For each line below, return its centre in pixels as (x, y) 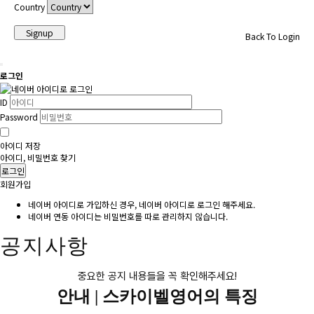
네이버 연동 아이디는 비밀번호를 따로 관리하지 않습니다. (128, 217)
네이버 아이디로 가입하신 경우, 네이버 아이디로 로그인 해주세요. (142, 205)
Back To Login (273, 36)
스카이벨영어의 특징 (180, 297)
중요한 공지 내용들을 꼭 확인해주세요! (157, 277)
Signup (40, 32)
